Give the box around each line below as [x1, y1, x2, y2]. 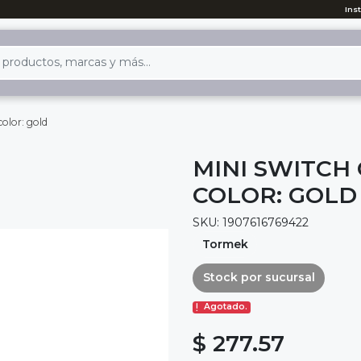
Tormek [201, 236, 248, 251]
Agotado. [204, 301, 248, 313]
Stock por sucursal [202, 270, 315, 285]
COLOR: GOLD [193, 180, 357, 209]
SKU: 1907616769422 [193, 214, 309, 230]
